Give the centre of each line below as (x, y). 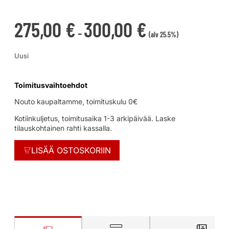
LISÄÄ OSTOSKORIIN (71, 150)
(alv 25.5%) (164, 34)
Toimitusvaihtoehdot (52, 85)
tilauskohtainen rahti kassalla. (63, 128)
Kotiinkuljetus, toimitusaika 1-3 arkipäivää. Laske (95, 118)
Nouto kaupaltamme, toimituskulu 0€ (76, 101)
